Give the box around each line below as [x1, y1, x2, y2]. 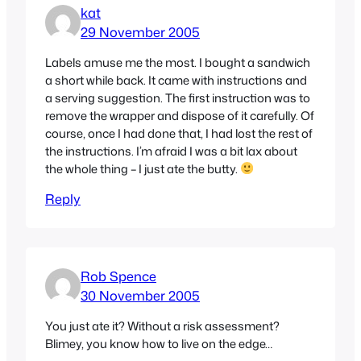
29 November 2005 [81, 22, 200, 41]
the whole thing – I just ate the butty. [45, 160, 240, 177]
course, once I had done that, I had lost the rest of [45, 124, 313, 142]
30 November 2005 [81, 286, 200, 305]
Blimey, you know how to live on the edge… [45, 335, 272, 353]
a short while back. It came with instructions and [45, 71, 307, 89]
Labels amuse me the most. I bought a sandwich [45, 53, 310, 71]
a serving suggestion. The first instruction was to [45, 89, 310, 106]
